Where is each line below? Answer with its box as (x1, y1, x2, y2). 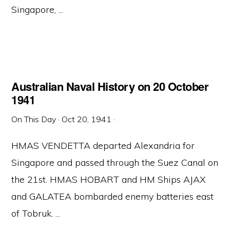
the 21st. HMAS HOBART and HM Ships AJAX (11, 174, 206, 185)
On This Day (11, 114, 56, 124)
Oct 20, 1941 (62, 114, 112, 124)
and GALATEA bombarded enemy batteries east (11, 190, 214, 202)
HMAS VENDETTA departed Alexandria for (11, 140, 195, 151)
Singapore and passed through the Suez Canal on (11, 157, 219, 168)
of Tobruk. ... (11, 207, 61, 219)
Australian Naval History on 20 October (11, 78, 209, 94)
